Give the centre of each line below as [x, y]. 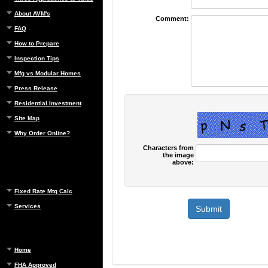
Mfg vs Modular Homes [48, 73]
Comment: [173, 18]
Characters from [169, 147]
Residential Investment [48, 103]
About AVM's [32, 13]
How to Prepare [37, 43]
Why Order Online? [42, 133]
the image [179, 155]
